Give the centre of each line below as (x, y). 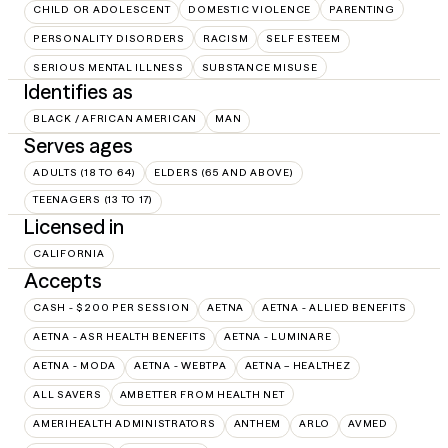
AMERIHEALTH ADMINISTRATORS (124, 423)
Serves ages (78, 145)
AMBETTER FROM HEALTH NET (202, 394)
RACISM (225, 38)
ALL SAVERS (67, 394)
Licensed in (74, 226)
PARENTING (362, 9)
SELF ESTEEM (303, 38)
